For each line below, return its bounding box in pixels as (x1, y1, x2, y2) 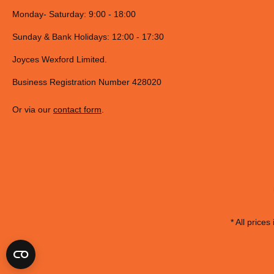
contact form (53, 105, 102, 115)
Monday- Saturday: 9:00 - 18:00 (12, 9, 136, 20)
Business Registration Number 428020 (12, 77, 161, 87)
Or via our (12, 105, 53, 115)
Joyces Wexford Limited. (12, 54, 107, 65)
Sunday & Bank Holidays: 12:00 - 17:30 (12, 32, 164, 42)
